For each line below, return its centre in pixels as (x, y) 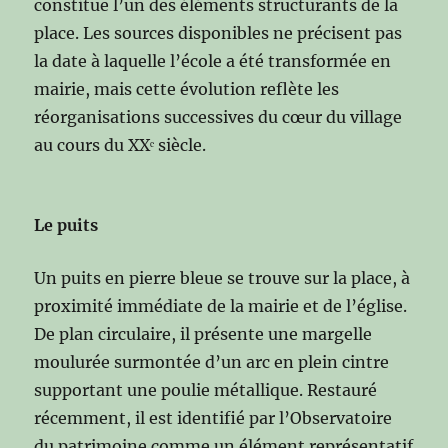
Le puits (66, 224)
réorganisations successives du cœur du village (218, 116)
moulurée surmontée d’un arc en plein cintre (212, 361)
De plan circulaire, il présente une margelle (203, 333)
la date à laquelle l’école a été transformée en (213, 60)
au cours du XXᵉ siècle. (120, 144)
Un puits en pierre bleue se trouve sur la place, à (222, 277)
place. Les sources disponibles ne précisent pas (218, 32)
